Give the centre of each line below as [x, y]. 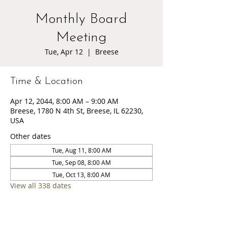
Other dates [31, 136]
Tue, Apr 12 [64, 52]
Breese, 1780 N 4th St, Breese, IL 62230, [77, 111]
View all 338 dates [41, 186]
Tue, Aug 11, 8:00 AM [81, 150]
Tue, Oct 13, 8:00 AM [81, 175]
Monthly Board [81, 19]
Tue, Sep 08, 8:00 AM [81, 162]
